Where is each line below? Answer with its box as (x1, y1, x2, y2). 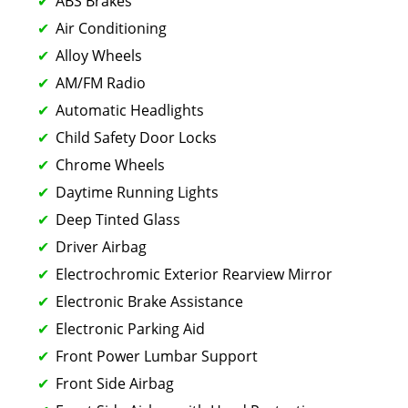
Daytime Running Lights (56, 181, 219, 202)
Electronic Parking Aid (56, 318, 205, 339)
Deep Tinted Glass (56, 209, 180, 229)
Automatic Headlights (56, 99, 204, 120)
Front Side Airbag (56, 372, 174, 393)
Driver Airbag (56, 236, 147, 257)
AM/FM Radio (56, 72, 146, 93)
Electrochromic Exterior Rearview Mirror (56, 263, 332, 284)
